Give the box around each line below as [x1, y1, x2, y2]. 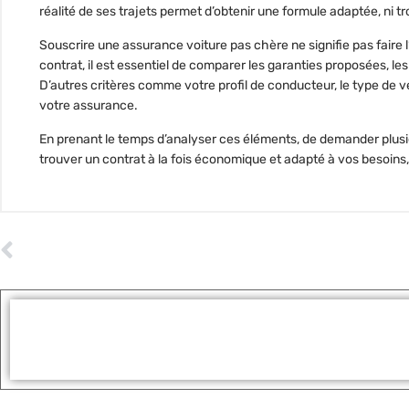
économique [194, 152, 267, 168]
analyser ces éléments [166, 131, 297, 148]
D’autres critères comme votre [39, 78, 218, 94]
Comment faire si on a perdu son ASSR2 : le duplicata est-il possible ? [14, 256, 266, 267]
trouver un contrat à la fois [39, 152, 194, 168]
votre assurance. [39, 98, 138, 114]
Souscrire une [39, 37, 122, 54]
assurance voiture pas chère [122, 37, 288, 54]
